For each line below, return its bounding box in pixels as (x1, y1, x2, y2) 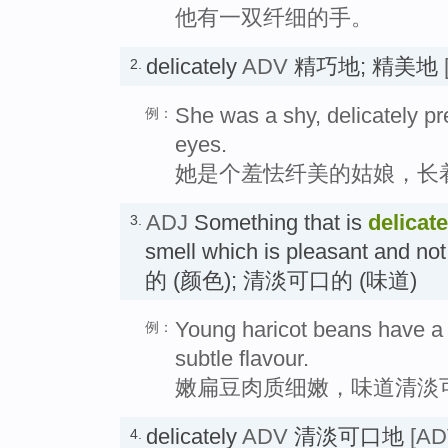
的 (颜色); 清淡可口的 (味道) (145, 268, 417, 294)
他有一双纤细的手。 (175, 5, 373, 31)
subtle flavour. (175, 346, 309, 372)
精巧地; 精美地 (288, 54, 444, 80)
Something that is (188, 210, 368, 236)
